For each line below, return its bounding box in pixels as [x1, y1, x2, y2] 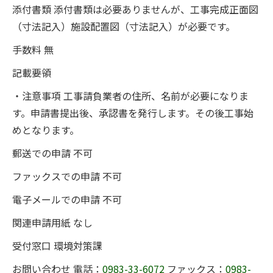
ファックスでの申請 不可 [12, 169, 122, 183]
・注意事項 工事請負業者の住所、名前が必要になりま [12, 88, 249, 103]
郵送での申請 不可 [12, 146, 93, 160]
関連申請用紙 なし [12, 215, 93, 230]
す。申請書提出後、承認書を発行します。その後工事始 [12, 105, 253, 120]
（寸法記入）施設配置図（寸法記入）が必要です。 [12, 19, 235, 34]
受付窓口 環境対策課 [12, 238, 102, 253]
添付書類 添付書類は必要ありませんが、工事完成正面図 [12, 2, 258, 16]
